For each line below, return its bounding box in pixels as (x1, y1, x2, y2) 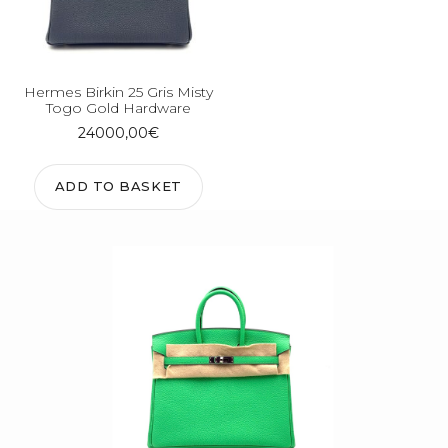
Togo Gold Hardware (45, 98, 191, 117)
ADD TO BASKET (54, 178, 182, 195)
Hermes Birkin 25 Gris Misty (23, 82, 213, 101)
